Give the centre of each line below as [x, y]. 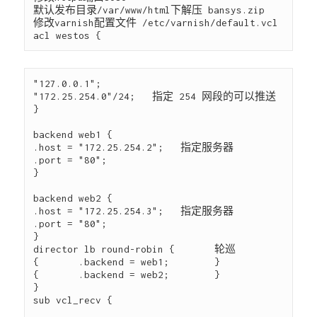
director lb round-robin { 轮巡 [135, 249]
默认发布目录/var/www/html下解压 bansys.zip [149, 10]
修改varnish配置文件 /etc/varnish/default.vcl [156, 23]
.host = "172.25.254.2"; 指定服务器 [134, 148]
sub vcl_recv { [73, 300]
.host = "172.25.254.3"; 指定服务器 [134, 211]
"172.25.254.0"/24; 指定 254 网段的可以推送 [155, 97]
